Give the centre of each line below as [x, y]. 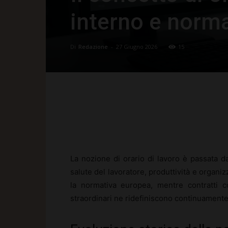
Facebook [110, 118]
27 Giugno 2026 [137, 46]
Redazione [93, 46]
